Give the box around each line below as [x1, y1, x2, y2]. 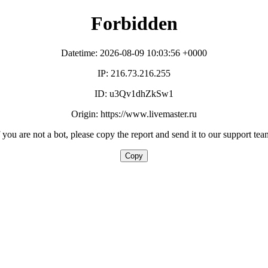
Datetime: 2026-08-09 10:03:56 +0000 [61, 47, 207, 58]
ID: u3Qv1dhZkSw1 [95, 88, 173, 99]
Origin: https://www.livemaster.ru [71, 108, 197, 119]
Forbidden [90, 13, 178, 35]
